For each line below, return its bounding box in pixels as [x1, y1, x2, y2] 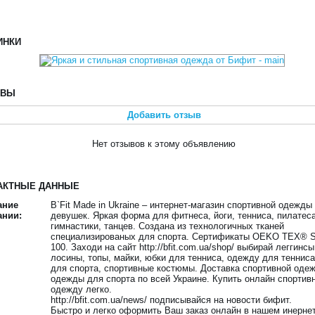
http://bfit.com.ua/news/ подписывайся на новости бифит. [51, 295, 292, 305]
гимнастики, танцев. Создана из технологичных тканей [51, 221, 285, 231]
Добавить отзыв [127, 110, 201, 120]
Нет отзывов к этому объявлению [92, 139, 236, 149]
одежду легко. [51, 284, 112, 295]
